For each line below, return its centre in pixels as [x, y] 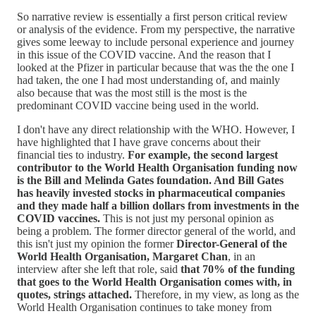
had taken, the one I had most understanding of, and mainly [148, 80]
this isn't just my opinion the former [95, 243]
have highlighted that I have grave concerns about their [139, 142]
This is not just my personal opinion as [187, 218]
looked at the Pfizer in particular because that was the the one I [156, 67]
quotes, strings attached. [74, 294]
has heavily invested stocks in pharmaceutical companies [151, 193]
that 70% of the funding [238, 269]
